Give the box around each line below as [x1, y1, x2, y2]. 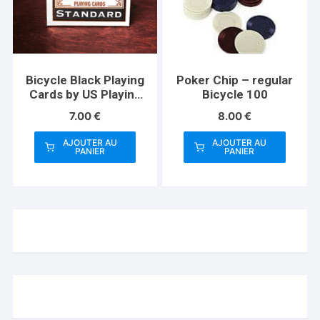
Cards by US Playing [29, 87, 141, 102]
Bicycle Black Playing [26, 73, 145, 88]
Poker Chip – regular [176, 73, 294, 88]
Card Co [62, 101, 109, 116]
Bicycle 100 [201, 87, 268, 102]
